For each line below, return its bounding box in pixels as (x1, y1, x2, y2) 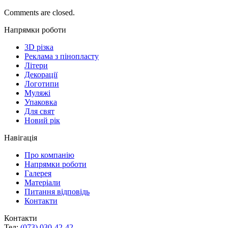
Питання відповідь (24, 187, 90, 196)
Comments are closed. (4, 8, 75, 17)
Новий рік (24, 116, 60, 125)
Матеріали (24, 178, 61, 187)
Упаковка (24, 98, 57, 107)
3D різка (24, 43, 53, 52)
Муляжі (24, 89, 50, 98)
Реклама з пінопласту (24, 52, 99, 61)
